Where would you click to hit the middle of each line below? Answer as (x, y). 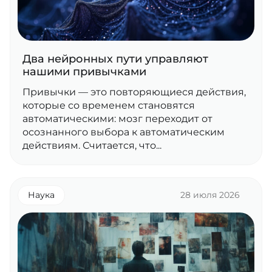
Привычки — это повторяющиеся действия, (134, 92)
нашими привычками (84, 72)
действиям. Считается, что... (92, 145)
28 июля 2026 (210, 195)
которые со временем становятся (109, 105)
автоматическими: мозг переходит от (117, 119)
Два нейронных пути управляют (115, 59)
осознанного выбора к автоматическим (124, 132)
